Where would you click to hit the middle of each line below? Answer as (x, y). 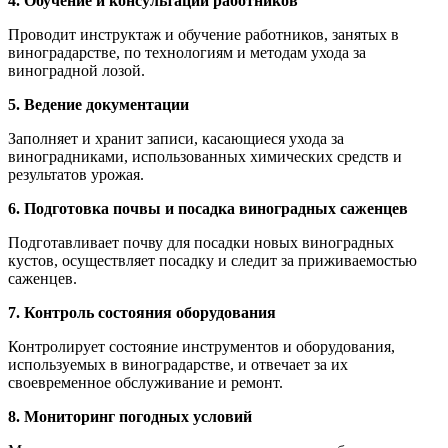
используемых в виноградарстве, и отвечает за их (178, 365)
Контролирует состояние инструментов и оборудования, (201, 347)
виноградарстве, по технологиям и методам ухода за (187, 53)
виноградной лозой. (76, 71)
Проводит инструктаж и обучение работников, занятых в (203, 35)
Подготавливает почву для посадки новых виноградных (201, 243)
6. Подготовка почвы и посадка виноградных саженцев (208, 209)
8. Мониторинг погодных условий (130, 417)
